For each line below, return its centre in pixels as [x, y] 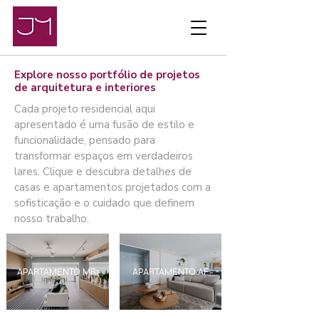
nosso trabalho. [52, 219]
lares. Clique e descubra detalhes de [103, 172]
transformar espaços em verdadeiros [104, 156]
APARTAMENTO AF [171, 272]
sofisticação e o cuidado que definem [104, 203]
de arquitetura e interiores [85, 88]
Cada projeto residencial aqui [85, 109]
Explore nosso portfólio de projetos [107, 75]
